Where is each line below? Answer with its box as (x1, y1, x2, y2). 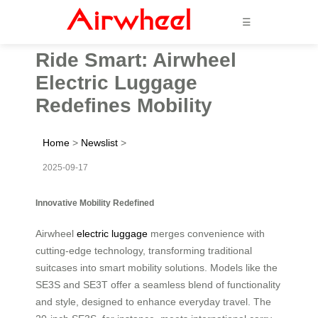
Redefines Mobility (35, 94, 212, 116)
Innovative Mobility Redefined (35, 197, 154, 207)
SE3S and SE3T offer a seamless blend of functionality (35, 278, 280, 290)
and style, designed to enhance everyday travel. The (35, 295, 271, 307)
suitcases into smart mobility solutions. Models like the (35, 261, 278, 273)
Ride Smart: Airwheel (35, 48, 236, 71)
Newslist (81, 136, 118, 148)
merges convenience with (148, 227, 265, 239)
